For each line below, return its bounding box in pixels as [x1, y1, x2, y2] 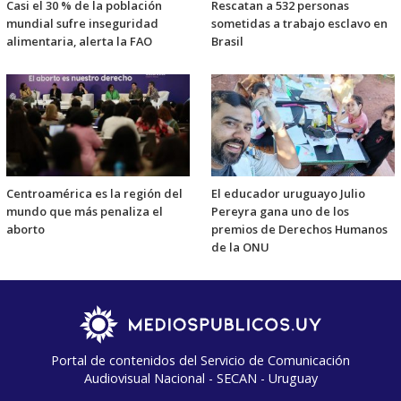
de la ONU [211, 238, 269, 255]
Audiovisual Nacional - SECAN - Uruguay [83, 369, 318, 387]
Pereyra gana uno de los [211, 202, 349, 219]
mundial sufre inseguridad [6, 14, 158, 31]
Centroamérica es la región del [6, 184, 183, 201]
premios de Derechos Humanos [211, 220, 388, 237]
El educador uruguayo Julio [211, 184, 365, 201]
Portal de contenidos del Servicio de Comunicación [51, 351, 350, 369]
